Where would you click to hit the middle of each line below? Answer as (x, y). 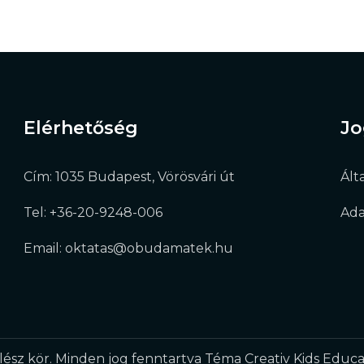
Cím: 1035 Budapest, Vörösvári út (129, 177)
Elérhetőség (80, 128)
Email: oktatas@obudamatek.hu (128, 249)
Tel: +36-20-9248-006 (93, 213)
